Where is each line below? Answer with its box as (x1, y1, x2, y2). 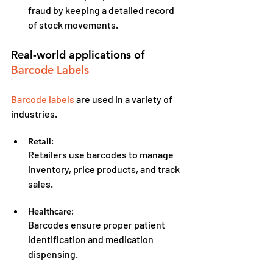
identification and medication (28, 233, 155, 245)
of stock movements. (28, 18, 118, 30)
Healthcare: (28, 205, 74, 217)
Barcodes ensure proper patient (28, 218, 167, 230)
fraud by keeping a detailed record (28, 4, 176, 16)
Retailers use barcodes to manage (28, 148, 175, 160)
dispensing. (28, 247, 78, 260)
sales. (28, 177, 53, 190)
